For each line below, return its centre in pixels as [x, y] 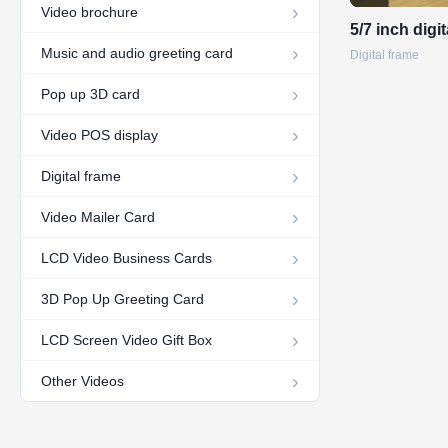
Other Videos [82, 381]
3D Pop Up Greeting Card [122, 299]
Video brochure [89, 12]
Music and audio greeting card [137, 53]
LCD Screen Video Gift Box [126, 340]
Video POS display [99, 135]
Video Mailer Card [98, 217]
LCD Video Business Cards [126, 258]
